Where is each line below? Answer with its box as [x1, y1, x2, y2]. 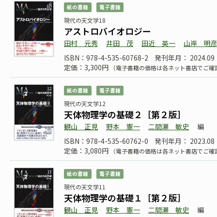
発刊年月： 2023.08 [155, 136, 215, 146]
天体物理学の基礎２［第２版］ [64, 108, 186, 121]
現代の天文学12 [64, 99, 106, 108]
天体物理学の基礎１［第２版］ [64, 191, 186, 204]
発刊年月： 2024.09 [155, 53, 215, 62]
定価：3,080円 [64, 146, 110, 155]
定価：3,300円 [64, 62, 110, 72]
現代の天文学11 [64, 183, 106, 191]
